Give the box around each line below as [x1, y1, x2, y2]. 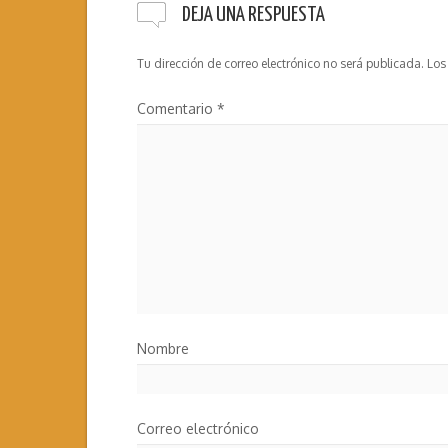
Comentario [137, 100, 217, 118]
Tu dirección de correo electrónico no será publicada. [137, 56, 424, 72]
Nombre [137, 340, 189, 358]
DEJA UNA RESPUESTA [182, 5, 325, 26]
